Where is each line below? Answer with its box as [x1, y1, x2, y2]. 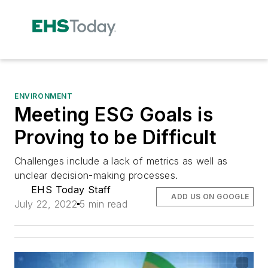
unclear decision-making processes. [14, 169, 178, 181]
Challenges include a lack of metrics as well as [14, 154, 228, 167]
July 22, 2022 [14, 197, 78, 210]
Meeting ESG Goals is [14, 102, 213, 126]
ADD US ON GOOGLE [171, 191, 249, 201]
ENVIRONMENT [14, 91, 73, 100]
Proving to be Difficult [14, 125, 217, 149]
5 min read [80, 197, 128, 210]
